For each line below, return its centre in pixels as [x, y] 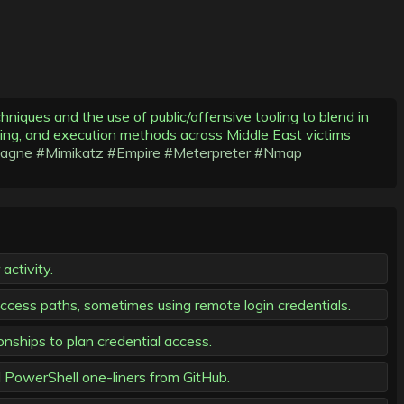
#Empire [134, 153]
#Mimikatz [70, 153]
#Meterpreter [207, 153]
